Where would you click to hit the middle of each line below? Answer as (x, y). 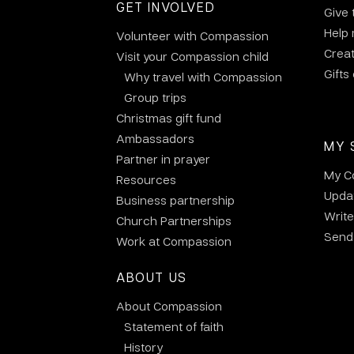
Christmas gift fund (169, 118)
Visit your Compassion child (192, 56)
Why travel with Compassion (203, 77)
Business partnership (175, 200)
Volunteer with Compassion (192, 36)
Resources (146, 180)
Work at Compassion (174, 241)
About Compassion (169, 306)
